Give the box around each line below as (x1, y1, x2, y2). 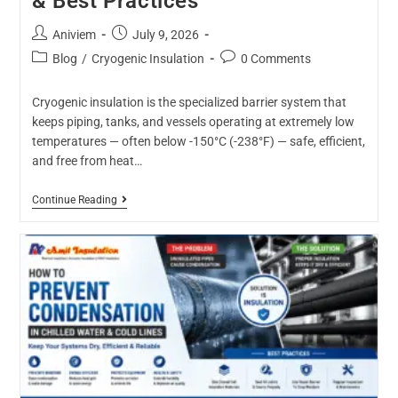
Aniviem (52, 27, 96, 42)
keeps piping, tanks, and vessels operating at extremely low (31, 114, 354, 129)
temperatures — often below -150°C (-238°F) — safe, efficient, (31, 133, 365, 148)
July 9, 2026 (131, 27, 199, 42)
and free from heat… (31, 153, 142, 168)
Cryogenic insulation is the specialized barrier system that (31, 94, 346, 109)
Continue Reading (31, 193, 117, 206)
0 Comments (240, 51, 311, 66)
